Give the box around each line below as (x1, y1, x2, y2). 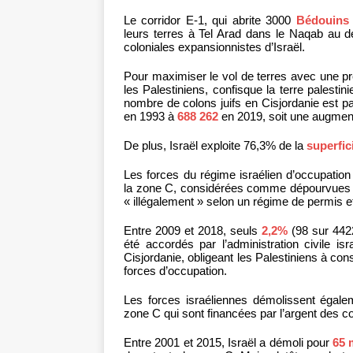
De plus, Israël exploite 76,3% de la (124, 139, 307, 153)
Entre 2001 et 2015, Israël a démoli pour (124, 336, 333, 350)
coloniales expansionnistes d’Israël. (124, 40, 305, 54)
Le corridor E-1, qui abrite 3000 (124, 13, 296, 28)
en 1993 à (124, 110, 177, 124)
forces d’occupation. (124, 264, 227, 278)
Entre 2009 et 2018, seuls (124, 224, 262, 238)
